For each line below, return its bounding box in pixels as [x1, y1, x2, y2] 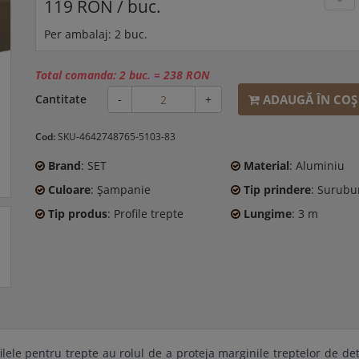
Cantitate [35, 91, 87, 107]
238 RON [163, 67, 210, 83]
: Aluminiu [288, 158, 345, 174]
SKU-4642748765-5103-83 [58, 130, 175, 144]
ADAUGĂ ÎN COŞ [263, 91, 357, 107]
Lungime [243, 206, 292, 222]
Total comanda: [35, 67, 119, 83]
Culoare [48, 182, 91, 198]
